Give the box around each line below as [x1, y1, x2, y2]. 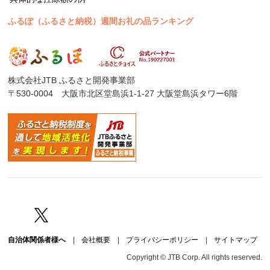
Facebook [22, 209, 61, 219]
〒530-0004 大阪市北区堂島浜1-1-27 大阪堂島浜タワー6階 [8, 88, 238, 98]
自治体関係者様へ [8, 235, 66, 244]
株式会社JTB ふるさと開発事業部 [8, 75, 136, 85]
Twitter [49, 209, 75, 219]
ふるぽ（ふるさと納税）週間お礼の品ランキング [8, 16, 194, 26]
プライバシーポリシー [126, 235, 199, 244]
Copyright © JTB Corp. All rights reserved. [126, 253, 262, 262]
